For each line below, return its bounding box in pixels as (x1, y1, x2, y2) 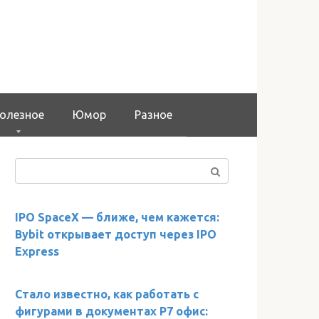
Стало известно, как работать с (15, 287, 199, 300)
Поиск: (14, 159, 49, 172)
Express (15, 244, 59, 258)
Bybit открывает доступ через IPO (15, 227, 216, 241)
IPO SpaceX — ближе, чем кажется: (15, 210, 219, 224)
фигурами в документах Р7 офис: (15, 304, 208, 318)
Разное (135, 108, 172, 121)
